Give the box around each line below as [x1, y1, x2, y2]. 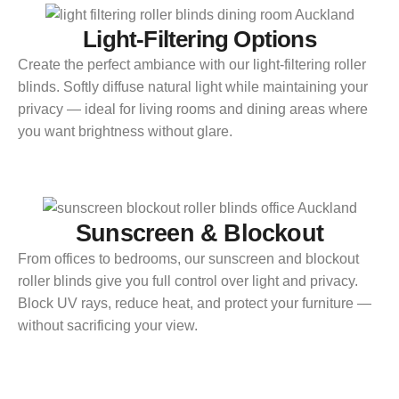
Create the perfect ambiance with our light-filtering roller [18, 57, 366, 73]
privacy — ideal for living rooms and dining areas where [18, 102, 368, 118]
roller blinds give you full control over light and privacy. [18, 273, 358, 289]
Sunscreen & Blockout [76, 219, 323, 247]
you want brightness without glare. [18, 124, 232, 140]
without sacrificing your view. [18, 317, 198, 333]
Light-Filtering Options [83, 26, 316, 53]
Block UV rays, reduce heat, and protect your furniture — [18, 295, 371, 311]
